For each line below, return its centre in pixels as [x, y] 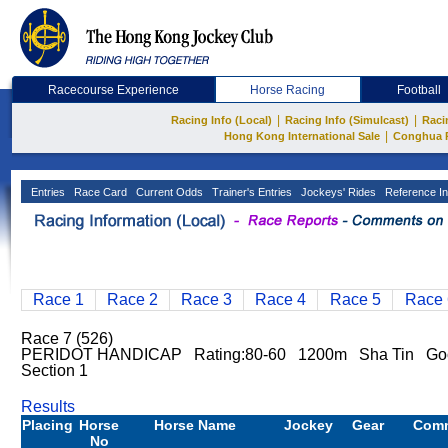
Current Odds [168, 192]
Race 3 [206, 299]
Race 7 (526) [67, 338]
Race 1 [58, 299]
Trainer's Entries [250, 192]
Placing [47, 425]
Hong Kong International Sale [301, 136]
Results [48, 406]
